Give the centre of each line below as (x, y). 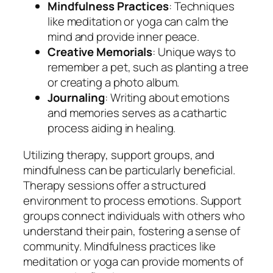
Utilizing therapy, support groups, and (119, 154)
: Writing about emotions (167, 98)
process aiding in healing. (112, 128)
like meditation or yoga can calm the (138, 22)
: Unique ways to (194, 52)
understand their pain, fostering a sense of (132, 231)
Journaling (76, 98)
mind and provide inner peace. (124, 37)
